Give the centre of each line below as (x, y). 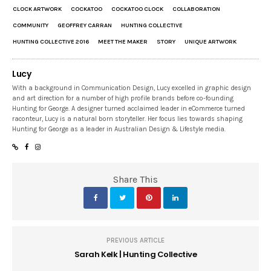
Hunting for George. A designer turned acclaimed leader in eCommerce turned (129, 109)
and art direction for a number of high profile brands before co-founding (123, 99)
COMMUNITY (31, 26)
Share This (135, 180)
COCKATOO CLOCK (137, 9)
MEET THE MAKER (123, 42)
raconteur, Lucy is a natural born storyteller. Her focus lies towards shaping (128, 119)
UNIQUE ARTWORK (211, 42)
